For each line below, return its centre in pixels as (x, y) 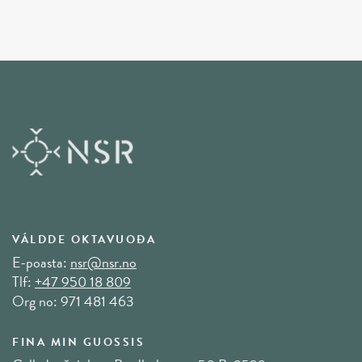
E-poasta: (41, 262)
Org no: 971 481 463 (73, 301)
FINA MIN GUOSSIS (78, 342)
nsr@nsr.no (103, 262)
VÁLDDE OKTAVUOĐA (84, 239)
